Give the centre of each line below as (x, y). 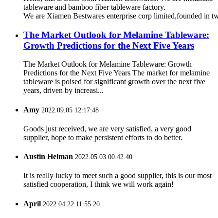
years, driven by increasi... (64, 91)
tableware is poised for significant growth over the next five (114, 82)
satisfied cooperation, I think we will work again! (99, 184)
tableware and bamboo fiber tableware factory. (94, 7)
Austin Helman (48, 157)
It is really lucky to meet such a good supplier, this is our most (118, 176)
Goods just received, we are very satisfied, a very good (107, 128)
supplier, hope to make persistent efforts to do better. (103, 137)
